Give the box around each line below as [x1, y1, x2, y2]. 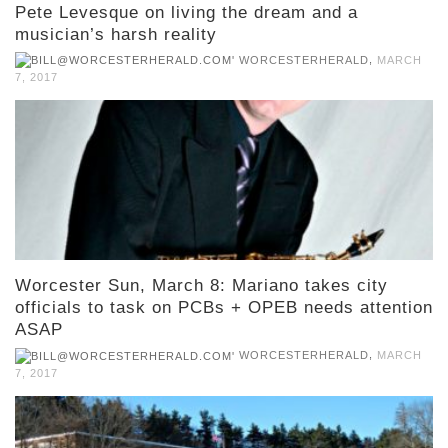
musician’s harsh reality [15, 25, 217, 45]
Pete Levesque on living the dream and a [15, 3, 358, 23]
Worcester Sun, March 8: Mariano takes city [15, 276, 388, 296]
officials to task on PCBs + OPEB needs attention [15, 298, 433, 318]
